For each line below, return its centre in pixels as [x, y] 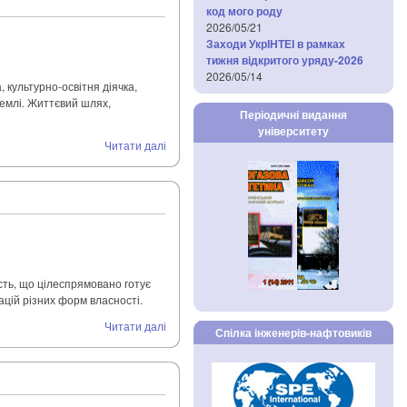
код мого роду [244, 11]
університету [293, 131]
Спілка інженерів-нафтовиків [293, 333]
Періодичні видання [293, 114]
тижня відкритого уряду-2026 [285, 60]
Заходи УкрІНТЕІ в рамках [276, 44]
